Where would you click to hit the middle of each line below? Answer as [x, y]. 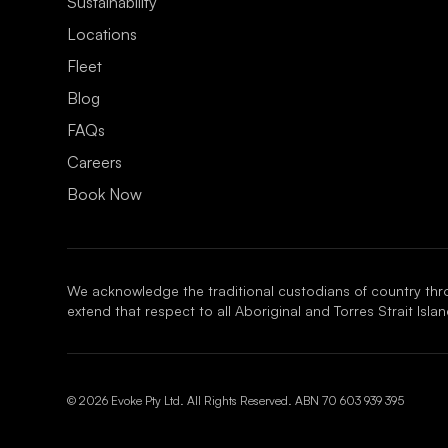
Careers [95, 161]
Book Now [105, 193]
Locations [102, 33]
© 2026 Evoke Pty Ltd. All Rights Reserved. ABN [193, 400]
